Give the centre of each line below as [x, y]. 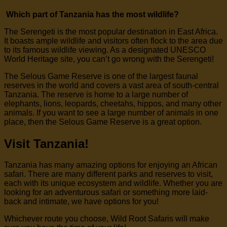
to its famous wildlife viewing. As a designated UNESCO [105, 50]
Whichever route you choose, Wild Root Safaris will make [107, 219]
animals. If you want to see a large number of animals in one [111, 112]
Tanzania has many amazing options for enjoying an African [111, 165]
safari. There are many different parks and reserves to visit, [108, 174]
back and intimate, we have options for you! [82, 202]
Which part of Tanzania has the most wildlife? [92, 14]
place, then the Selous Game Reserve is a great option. [104, 122]
